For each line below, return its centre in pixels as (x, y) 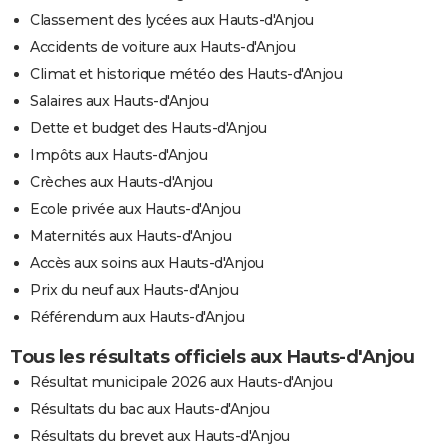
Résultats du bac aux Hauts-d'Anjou (149, 408)
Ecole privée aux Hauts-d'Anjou (135, 208)
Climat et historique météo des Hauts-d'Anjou (186, 73)
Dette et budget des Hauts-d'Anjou (148, 127)
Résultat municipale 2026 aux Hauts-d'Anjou (181, 381)
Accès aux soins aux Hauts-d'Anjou (147, 262)
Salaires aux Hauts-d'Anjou (119, 100)
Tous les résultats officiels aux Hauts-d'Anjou (212, 356)
